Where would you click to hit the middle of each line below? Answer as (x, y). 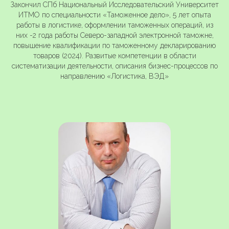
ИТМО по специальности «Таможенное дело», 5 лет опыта (114, 15)
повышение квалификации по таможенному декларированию (114, 46)
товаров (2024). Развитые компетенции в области (114, 56)
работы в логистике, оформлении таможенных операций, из (114, 25)
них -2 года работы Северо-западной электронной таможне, (114, 36)
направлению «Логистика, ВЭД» (114, 76)
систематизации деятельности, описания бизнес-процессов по (114, 66)
